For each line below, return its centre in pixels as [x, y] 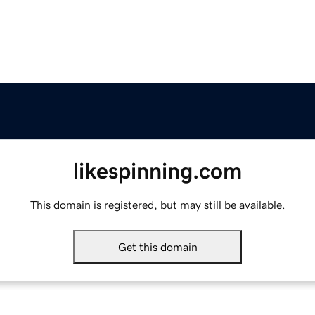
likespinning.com [157, 171]
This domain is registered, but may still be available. [157, 205]
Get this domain [157, 247]
